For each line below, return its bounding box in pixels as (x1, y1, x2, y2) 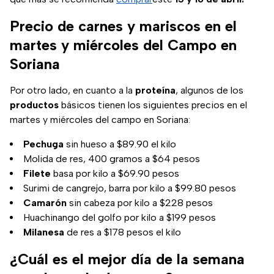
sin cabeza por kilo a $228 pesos (67, 197, 213, 209)
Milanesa (23, 226, 64, 239)
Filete (23, 168, 51, 180)
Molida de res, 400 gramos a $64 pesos (23, 153, 200, 165)
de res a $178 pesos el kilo (64, 226, 181, 239)
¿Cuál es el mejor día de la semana (10, 250, 245, 268)
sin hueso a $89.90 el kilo (64, 138, 176, 150)
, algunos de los (176, 84, 243, 97)
